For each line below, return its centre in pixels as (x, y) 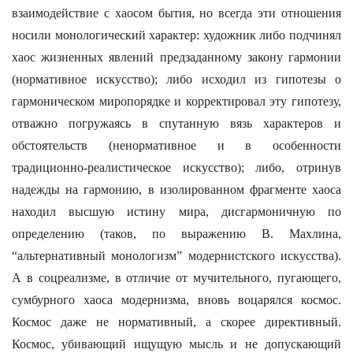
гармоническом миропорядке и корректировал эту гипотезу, (176, 101)
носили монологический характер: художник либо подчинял (176, 35)
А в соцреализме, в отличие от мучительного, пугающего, (176, 278)
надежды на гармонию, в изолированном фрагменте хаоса (176, 190)
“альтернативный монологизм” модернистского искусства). (176, 256)
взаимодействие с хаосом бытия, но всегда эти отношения (176, 13)
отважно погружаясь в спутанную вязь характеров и (176, 123)
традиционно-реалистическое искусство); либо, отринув (176, 167)
